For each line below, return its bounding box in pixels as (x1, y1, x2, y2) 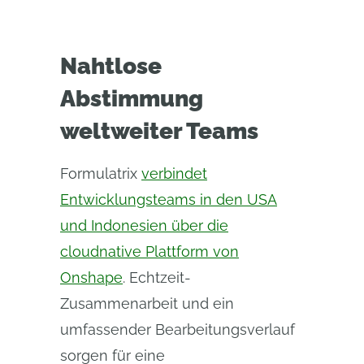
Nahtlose (60, 53, 162, 80)
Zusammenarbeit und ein (60, 295, 234, 312)
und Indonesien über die (60, 217, 228, 234)
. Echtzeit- (123, 269, 191, 286)
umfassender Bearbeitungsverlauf (60, 321, 295, 338)
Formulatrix (60, 165, 141, 182)
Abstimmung (60, 85, 203, 112)
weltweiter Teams (60, 118, 258, 145)
